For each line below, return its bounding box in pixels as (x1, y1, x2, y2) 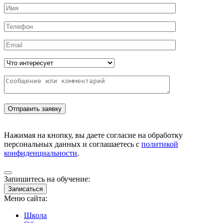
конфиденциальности (4, 149, 77, 158)
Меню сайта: (4, 194, 47, 203)
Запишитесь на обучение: (4, 175, 90, 184)
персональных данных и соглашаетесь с (4, 140, 141, 149)
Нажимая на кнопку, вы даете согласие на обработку (4, 131, 183, 140)
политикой (141, 140, 178, 149)
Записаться (8, 185, 43, 193)
